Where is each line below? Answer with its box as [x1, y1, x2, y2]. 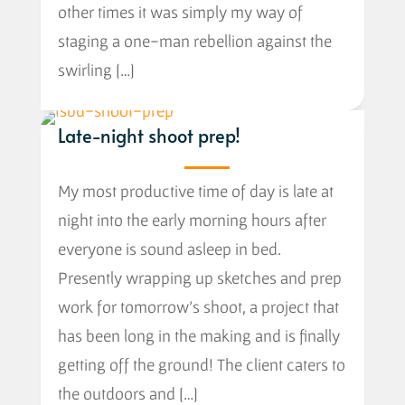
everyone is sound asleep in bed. [57, 239, 281, 259]
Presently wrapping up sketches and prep [57, 268, 342, 288]
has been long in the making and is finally [57, 325, 340, 346]
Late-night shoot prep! [57, 123, 240, 149]
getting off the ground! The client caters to [57, 354, 345, 375]
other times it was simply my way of [57, 2, 303, 23]
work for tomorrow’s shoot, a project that [57, 297, 339, 317]
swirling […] [57, 60, 135, 80]
